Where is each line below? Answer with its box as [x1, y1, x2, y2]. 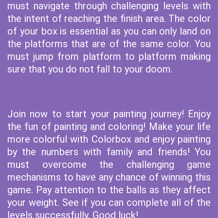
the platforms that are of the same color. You [7, 38, 211, 50]
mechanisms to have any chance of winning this [7, 171, 211, 183]
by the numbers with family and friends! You [7, 146, 211, 158]
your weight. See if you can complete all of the [7, 197, 211, 208]
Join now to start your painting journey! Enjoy [7, 108, 211, 120]
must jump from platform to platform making [7, 51, 211, 62]
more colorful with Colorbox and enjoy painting [7, 133, 211, 145]
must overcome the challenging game [7, 159, 211, 170]
